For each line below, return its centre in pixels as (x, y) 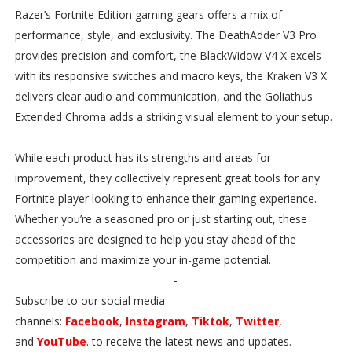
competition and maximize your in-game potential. (143, 260)
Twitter (257, 321)
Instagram (155, 321)
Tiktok (210, 321)
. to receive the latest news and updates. (189, 342)
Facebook (92, 321)
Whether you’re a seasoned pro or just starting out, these (161, 219)
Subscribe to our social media (90, 301)
